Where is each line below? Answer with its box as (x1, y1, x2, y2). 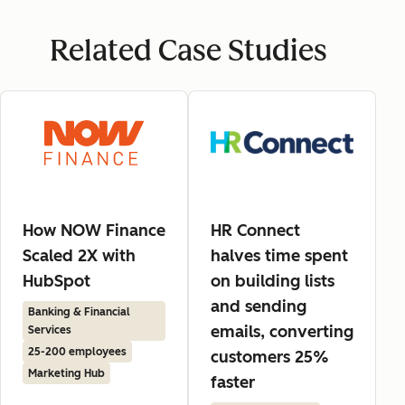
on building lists (211, 270, 334, 291)
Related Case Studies (49, 33, 327, 68)
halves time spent (211, 245, 348, 266)
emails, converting (211, 321, 353, 342)
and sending (211, 296, 306, 316)
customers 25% (211, 346, 329, 367)
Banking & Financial (28, 305, 130, 318)
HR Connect (211, 220, 300, 240)
